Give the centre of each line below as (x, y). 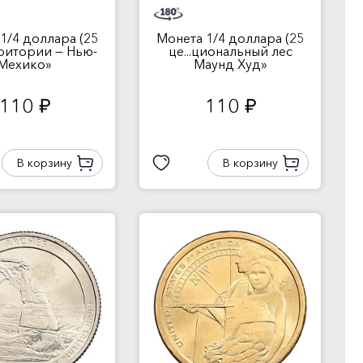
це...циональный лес (230, 51)
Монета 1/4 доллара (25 (230, 38)
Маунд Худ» (230, 64)
